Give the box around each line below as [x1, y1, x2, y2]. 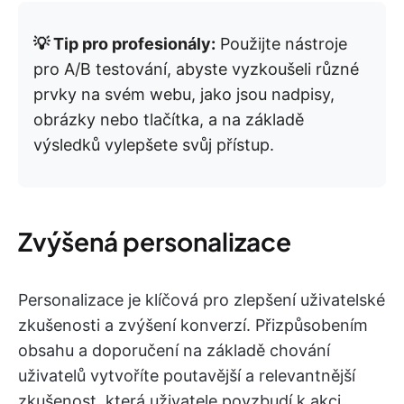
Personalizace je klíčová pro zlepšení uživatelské [18, 290, 385, 309]
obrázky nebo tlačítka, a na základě [33, 110, 304, 129]
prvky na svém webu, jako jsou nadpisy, [33, 85, 335, 104]
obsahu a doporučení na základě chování [18, 341, 330, 360]
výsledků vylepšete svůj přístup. [33, 135, 274, 154]
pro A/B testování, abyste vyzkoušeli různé [33, 60, 359, 78]
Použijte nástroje [216, 34, 347, 53]
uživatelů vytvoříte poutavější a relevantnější [18, 366, 355, 385]
